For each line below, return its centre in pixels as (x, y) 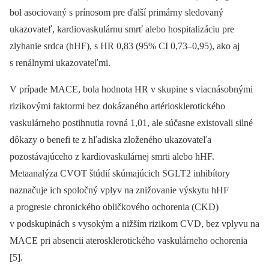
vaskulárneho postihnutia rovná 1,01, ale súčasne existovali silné (131, 122)
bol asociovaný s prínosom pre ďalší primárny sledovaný (116, 12)
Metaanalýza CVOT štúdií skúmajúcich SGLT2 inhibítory (120, 173)
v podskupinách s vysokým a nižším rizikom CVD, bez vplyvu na (134, 223)
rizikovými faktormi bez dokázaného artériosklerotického (117, 106)
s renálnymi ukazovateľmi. (60, 62)
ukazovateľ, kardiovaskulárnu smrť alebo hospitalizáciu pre (122, 29)
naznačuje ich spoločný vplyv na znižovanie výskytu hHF (119, 190)
